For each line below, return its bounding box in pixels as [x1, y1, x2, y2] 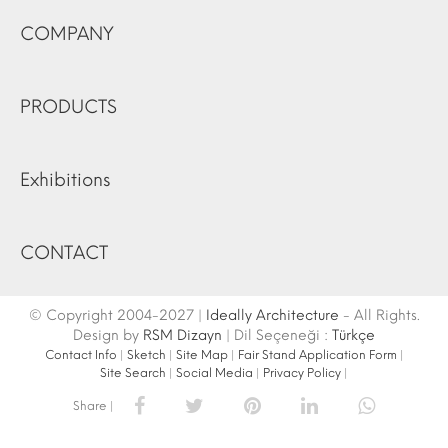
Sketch [126, 348, 166, 362]
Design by [73, 327, 143, 344]
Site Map [175, 348, 228, 362]
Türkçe [332, 327, 375, 344]
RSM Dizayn [143, 327, 222, 344]
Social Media [176, 366, 253, 380]
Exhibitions [20, 169, 110, 191]
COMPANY [20, 23, 114, 45]
